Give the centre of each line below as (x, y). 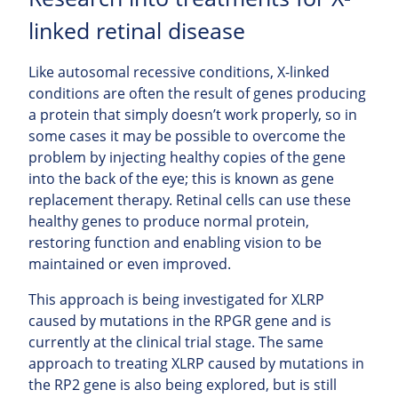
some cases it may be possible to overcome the (187, 135)
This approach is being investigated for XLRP (176, 299)
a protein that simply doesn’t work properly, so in (193, 114)
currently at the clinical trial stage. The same (176, 342)
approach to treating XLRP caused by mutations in (196, 363)
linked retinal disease (137, 30)
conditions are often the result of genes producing (197, 93)
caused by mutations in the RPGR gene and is (180, 320)
